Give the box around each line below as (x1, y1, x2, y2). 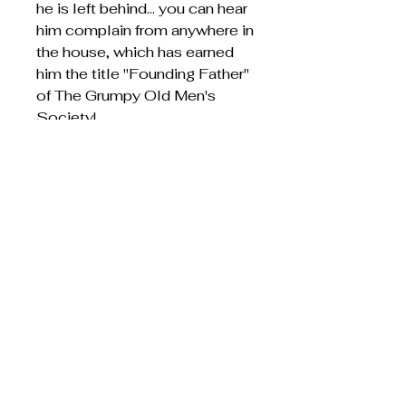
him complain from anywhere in (36, 21, 254, 40)
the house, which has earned (36, 43, 234, 62)
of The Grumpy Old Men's (36, 86, 216, 105)
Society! (36, 108, 96, 127)
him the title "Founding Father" (36, 64, 249, 83)
